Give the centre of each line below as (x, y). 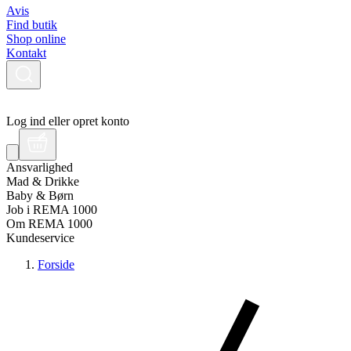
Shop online (36, 39)
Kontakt (26, 53)
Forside (56, 264)
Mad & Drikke (43, 181)
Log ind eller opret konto (68, 121)
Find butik (32, 25)
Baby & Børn (40, 195)
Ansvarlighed (40, 167)
